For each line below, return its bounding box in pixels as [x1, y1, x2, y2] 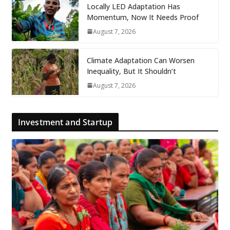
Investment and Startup [17, 116, 113, 128]
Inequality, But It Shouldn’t [86, 66, 176, 76]
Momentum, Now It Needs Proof [86, 12, 199, 22]
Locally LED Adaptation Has [86, 1, 180, 11]
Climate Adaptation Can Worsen [86, 55, 195, 65]
